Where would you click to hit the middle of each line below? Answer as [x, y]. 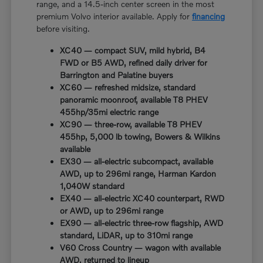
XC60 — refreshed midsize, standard [128, 87]
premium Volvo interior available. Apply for [114, 16]
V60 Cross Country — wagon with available [141, 247]
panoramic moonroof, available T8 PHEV [134, 99]
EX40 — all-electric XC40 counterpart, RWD [142, 198]
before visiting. [63, 28]
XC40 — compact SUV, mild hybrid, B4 [133, 50]
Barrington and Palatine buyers [117, 75]
